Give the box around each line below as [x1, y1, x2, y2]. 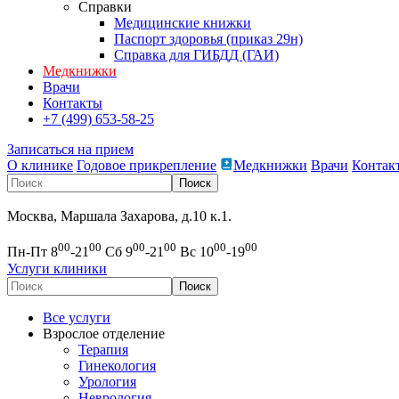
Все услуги [43, 309, 110, 325]
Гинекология [78, 357, 156, 373]
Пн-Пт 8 [7, 244, 58, 260]
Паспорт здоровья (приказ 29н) [114, 31, 303, 47]
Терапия [78, 341, 128, 357]
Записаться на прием [7, 142, 134, 158]
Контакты [43, 95, 102, 111]
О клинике [7, 158, 73, 174]
